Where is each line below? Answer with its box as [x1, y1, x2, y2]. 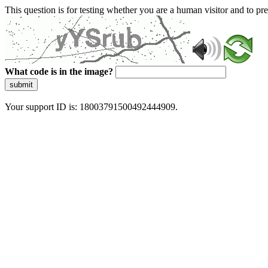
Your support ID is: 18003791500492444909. [5, 102, 178, 112]
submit [10, 80, 33, 89]
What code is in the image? [5, 66, 113, 77]
